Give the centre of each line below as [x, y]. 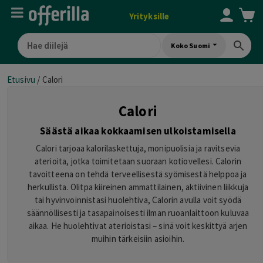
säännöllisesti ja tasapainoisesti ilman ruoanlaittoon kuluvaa [138, 213]
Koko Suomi [190, 45]
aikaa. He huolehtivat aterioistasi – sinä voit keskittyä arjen [138, 226]
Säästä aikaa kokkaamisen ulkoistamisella [138, 131]
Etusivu [21, 80]
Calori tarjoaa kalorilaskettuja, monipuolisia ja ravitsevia [138, 148]
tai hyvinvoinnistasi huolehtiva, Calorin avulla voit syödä [138, 200]
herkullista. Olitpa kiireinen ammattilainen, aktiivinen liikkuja [138, 187]
